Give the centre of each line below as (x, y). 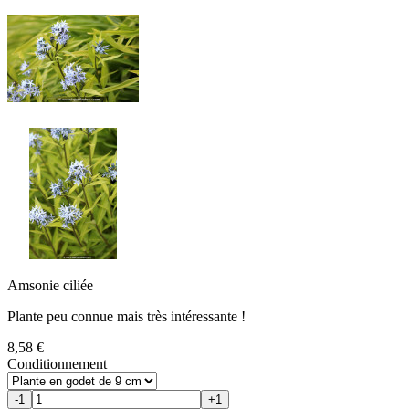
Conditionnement (57, 363)
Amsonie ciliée (50, 285)
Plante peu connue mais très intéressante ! (126, 316)
